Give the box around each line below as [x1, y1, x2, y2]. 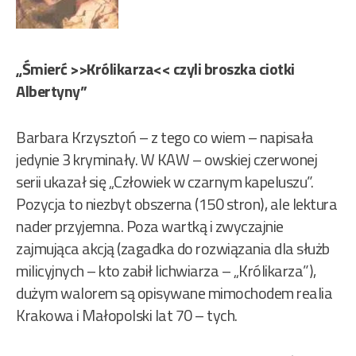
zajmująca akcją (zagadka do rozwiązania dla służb [16, 236, 330, 261]
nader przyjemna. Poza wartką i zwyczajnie [16, 214, 284, 239]
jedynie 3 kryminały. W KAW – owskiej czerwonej [16, 147, 317, 172]
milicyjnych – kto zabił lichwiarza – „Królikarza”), [16, 258, 316, 284]
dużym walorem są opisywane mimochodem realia [16, 281, 332, 306]
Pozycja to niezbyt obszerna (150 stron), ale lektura [16, 192, 337, 217]
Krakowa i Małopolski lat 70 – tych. [16, 303, 238, 328]
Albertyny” [16, 79, 87, 104]
